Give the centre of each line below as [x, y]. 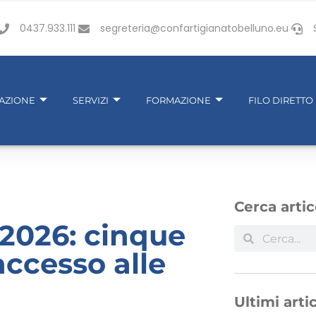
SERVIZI [91, 100]
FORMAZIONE [179, 100]
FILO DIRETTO [281, 100]
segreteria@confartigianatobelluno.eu [194, 28]
